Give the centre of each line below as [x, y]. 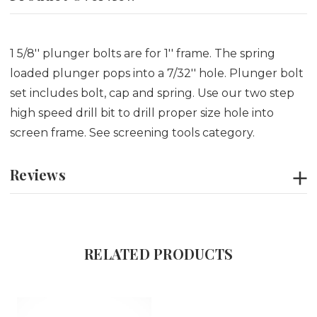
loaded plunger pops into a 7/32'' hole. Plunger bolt [157, 73]
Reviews [38, 174]
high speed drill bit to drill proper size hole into [142, 113]
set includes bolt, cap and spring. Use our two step [152, 93]
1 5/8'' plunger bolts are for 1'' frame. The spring [143, 53]
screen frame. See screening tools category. [132, 132]
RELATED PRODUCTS [158, 253]
